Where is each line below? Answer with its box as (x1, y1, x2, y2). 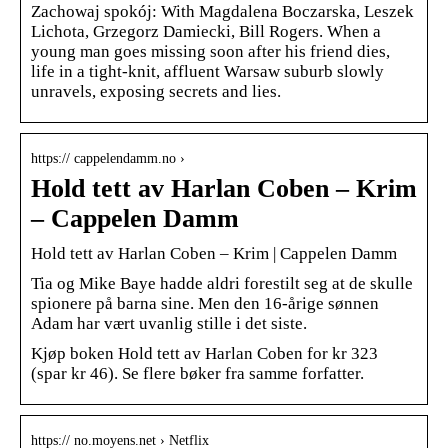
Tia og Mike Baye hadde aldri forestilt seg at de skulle (31, 273, 413, 293)
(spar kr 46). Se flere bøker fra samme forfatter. (31, 363, 364, 383)
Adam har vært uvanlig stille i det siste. (31, 313, 307, 333)
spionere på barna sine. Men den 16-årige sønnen (31, 293, 379, 313)
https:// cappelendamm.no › (31, 150, 185, 166)
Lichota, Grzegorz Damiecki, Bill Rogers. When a (31, 21, 381, 41)
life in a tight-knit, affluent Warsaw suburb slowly (31, 61, 384, 81)
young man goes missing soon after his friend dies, (31, 41, 390, 61)
